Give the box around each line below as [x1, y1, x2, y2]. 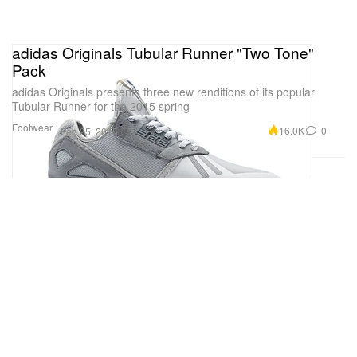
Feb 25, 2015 [61, 124, 118, 138]
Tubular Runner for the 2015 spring [12, 97, 190, 114]
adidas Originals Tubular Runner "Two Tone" [12, 41, 314, 63]
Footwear [12, 120, 53, 134]
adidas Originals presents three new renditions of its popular [12, 83, 315, 100]
